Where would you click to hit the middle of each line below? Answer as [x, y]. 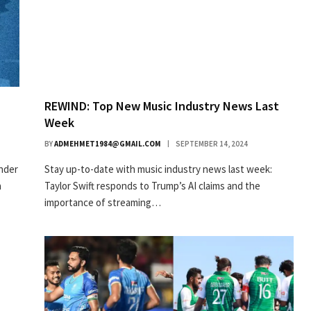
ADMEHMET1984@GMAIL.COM [108, 144]
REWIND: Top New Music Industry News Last [162, 106]
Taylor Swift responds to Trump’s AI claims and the [152, 186]
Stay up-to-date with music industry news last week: [158, 169]
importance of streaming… [103, 203]
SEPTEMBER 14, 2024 [212, 144]
